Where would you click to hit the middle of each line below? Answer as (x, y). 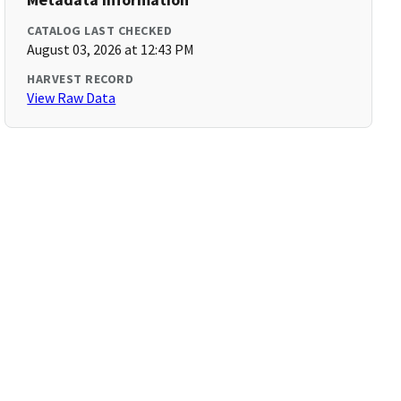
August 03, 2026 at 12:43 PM (111, 49)
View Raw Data (72, 98)
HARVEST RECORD (81, 79)
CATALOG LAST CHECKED (100, 30)
